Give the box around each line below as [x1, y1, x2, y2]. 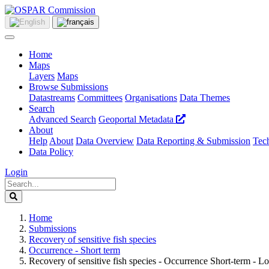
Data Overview [76, 136, 134, 146]
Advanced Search [29, 114, 96, 124]
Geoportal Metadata [98, 114, 176, 124]
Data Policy [29, 147, 73, 157]
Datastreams [29, 92, 75, 103]
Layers [29, 71, 55, 81]
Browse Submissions [29, 82, 108, 92]
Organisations [125, 92, 177, 103]
